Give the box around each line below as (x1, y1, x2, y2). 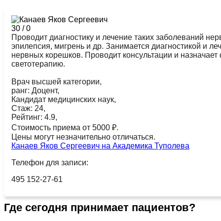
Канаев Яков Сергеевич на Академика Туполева (11, 141, 189, 150)
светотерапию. (11, 59, 65, 68)
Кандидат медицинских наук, (11, 95, 116, 104)
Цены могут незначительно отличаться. (11, 132, 155, 141)
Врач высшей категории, (11, 77, 102, 86)
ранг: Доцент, (11, 86, 59, 95)
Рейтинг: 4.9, (11, 112, 57, 121)
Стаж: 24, (11, 104, 45, 112)
